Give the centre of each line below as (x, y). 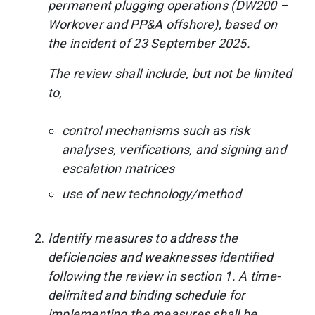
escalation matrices (118, 168)
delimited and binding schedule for (147, 295)
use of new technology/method (152, 193)
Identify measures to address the (143, 238)
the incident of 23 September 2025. (149, 43)
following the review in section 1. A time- (164, 276)
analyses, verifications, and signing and (174, 149)
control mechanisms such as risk (156, 130)
